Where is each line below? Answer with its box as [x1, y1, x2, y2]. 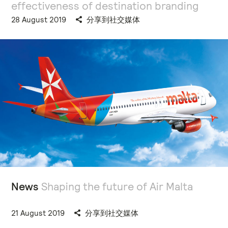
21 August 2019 [11, 208, 65, 218]
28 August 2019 [11, 14, 66, 24]
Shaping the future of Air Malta [39, 179, 193, 193]
